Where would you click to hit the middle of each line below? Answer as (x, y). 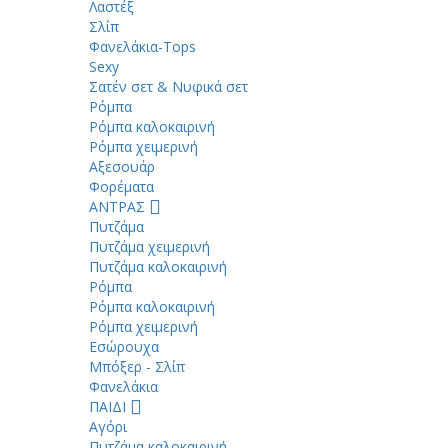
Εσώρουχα (124, 346)
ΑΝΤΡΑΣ (119, 206)
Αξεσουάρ (122, 166)
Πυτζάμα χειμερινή (149, 246)
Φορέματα (121, 186)
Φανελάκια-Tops (142, 46)
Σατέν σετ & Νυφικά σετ (168, 86)
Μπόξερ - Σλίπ (137, 366)
